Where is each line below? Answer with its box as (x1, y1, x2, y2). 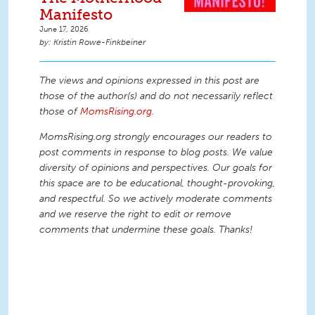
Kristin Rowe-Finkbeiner (53, 37, 146, 48)
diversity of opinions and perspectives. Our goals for (39, 162, 272, 174)
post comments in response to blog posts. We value (39, 146, 273, 158)
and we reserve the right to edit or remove (39, 208, 231, 220)
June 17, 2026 (39, 24, 89, 34)
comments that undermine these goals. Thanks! (39, 224, 252, 236)
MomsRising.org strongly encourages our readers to (39, 131, 272, 143)
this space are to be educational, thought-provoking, (39, 177, 275, 189)
